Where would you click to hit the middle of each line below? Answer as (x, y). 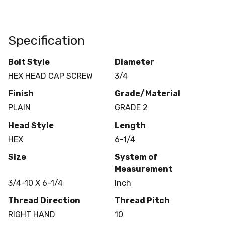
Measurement (143, 169)
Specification (46, 40)
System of (136, 157)
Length (130, 125)
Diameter (134, 62)
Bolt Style (29, 62)
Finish (21, 93)
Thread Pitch (142, 200)
